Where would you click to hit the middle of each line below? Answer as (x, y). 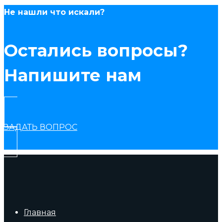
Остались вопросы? (96, 50)
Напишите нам (73, 75)
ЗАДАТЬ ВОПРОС (41, 127)
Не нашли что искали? (54, 12)
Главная (40, 212)
